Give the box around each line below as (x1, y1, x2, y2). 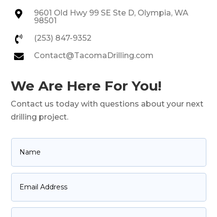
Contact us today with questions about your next (11, 99, 204, 109)
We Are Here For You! (11, 77, 162, 94)
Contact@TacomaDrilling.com (33, 51, 154, 61)
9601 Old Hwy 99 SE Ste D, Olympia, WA (33, 8, 188, 18)
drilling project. (11, 112, 69, 122)
